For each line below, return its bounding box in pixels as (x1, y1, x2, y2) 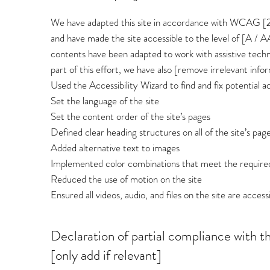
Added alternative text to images (51, 140, 180, 155)
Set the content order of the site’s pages (51, 109, 210, 124)
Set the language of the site (51, 93, 162, 108)
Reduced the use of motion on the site (51, 172, 202, 186)
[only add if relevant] (51, 245, 162, 265)
